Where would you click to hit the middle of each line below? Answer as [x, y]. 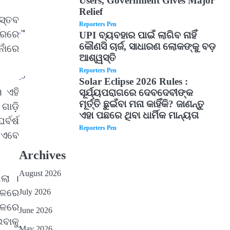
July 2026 [35, 192]
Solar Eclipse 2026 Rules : [134, 81]
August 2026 [40, 174]
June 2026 [35, 210]
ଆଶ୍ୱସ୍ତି [98, 58]
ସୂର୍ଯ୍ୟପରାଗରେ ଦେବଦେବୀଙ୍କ [136, 93]
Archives [42, 155]
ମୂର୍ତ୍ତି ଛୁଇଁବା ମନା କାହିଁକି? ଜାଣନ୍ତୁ [142, 104]
